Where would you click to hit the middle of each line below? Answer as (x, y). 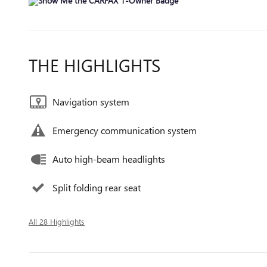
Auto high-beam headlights (109, 159)
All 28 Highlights (57, 221)
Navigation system (91, 102)
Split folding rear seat (97, 187)
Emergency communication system (125, 130)
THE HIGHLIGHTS (94, 65)
